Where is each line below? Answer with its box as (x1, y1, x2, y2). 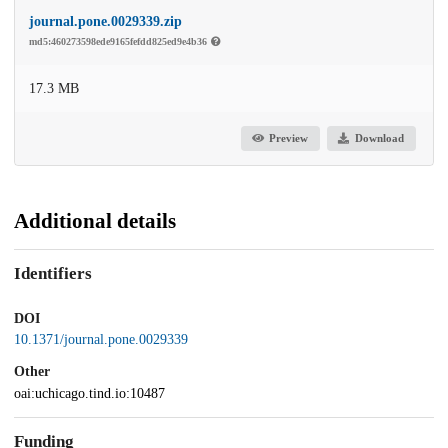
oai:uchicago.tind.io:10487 (14, 386, 165, 402)
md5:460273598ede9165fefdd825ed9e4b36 (29, 36, 210, 48)
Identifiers (14, 263, 92, 283)
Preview (269, 132, 309, 145)
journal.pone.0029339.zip (29, 14, 182, 30)
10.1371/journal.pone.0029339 (14, 332, 188, 348)
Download (354, 132, 404, 145)
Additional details (14, 209, 176, 234)
